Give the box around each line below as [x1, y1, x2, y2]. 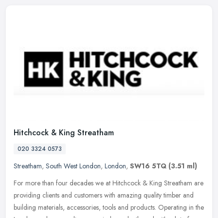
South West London [46, 161, 101, 171]
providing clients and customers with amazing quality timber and [14, 190, 194, 200]
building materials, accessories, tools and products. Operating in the [14, 202, 204, 212]
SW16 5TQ [130, 161, 166, 171]
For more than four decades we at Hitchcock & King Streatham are [14, 178, 203, 188]
